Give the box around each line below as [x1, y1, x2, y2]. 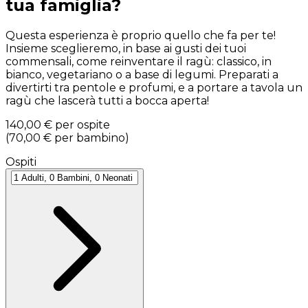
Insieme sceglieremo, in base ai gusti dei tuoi [5, 41, 246, 55]
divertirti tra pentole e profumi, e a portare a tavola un [5, 80, 302, 94]
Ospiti [5, 155, 36, 168]
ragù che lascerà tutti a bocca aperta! [5, 93, 209, 107]
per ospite [55, 118, 110, 131]
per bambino [54, 131, 125, 144]
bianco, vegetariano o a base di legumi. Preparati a [5, 67, 278, 81]
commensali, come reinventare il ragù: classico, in [5, 54, 272, 68]
